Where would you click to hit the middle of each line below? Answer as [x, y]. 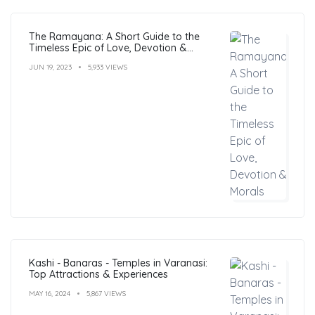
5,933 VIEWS [108, 67]
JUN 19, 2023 [50, 67]
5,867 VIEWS [106, 293]
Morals [44, 59]
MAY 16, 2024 [50, 293]
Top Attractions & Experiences [98, 274]
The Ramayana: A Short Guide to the [114, 36]
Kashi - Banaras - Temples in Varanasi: [118, 263]
